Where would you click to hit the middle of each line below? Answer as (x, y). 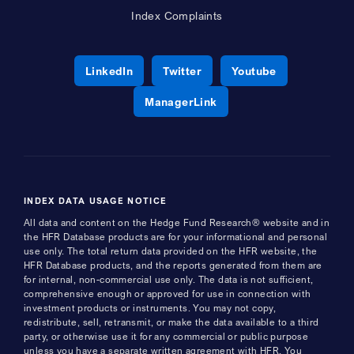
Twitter (183, 70)
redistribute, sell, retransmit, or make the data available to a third (171, 322)
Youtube (254, 70)
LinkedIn (109, 70)
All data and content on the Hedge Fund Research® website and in (177, 222)
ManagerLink (181, 101)
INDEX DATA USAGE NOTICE (96, 200)
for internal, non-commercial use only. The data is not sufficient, (169, 279)
